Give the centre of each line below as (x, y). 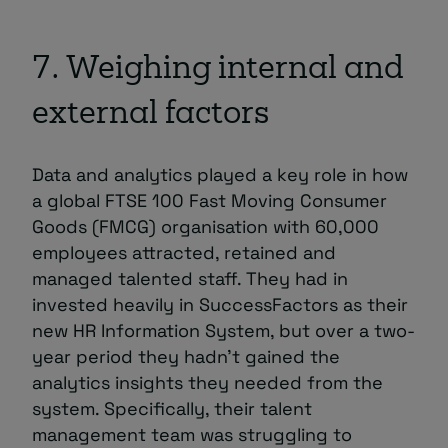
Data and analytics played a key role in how (220, 174)
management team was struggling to (192, 434)
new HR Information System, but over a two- (223, 330)
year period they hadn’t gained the (186, 356)
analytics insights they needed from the (207, 382)
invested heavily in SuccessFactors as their (220, 304)
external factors (150, 115)
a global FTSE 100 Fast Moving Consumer (209, 200)
